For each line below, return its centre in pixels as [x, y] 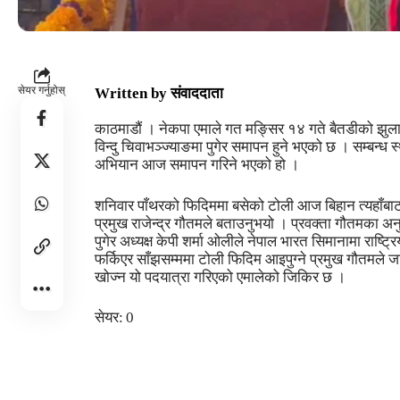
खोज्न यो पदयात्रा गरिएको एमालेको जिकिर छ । [221, 277]
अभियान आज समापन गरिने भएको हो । [197, 165]
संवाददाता [197, 94]
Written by [131, 94]
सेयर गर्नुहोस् [42, 90]
